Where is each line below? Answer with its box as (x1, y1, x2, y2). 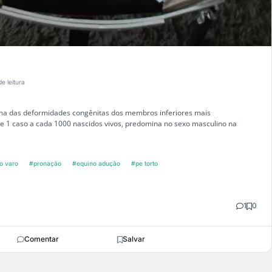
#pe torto (131, 160, 158, 168)
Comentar (24, 234, 59, 244)
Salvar (123, 234, 145, 244)
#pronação (29, 160, 61, 168)
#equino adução (72, 160, 120, 168)
